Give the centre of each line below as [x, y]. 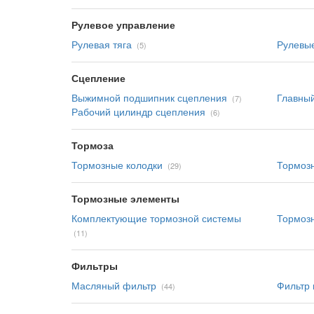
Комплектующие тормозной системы [156, 218]
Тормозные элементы [125, 198]
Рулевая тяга [102, 44]
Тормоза [93, 145]
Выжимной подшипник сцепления [149, 97]
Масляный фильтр [114, 285]
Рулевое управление [123, 25]
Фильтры [95, 266]
